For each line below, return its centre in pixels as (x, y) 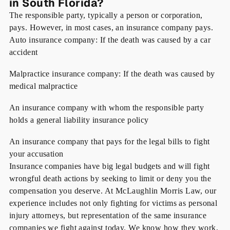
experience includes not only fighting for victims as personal (113, 203)
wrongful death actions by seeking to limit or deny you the (110, 179)
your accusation (36, 154)
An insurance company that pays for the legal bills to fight (109, 142)
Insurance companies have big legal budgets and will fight (109, 166)
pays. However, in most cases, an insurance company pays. (111, 28)
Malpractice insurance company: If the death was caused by (112, 74)
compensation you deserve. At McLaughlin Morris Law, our (113, 191)
